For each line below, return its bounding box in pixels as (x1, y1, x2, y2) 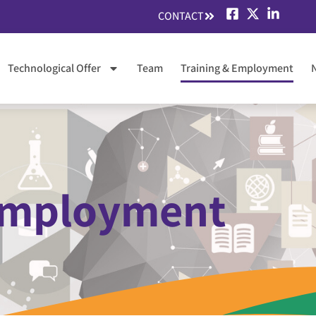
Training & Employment (181, 61, 293, 75)
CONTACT (158, 8, 204, 23)
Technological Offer (8, 61, 101, 75)
